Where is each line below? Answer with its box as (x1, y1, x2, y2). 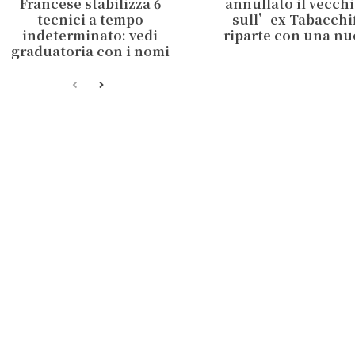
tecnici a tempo (36, 10, 143, 29)
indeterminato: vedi (22, 25, 158, 44)
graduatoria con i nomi (10, 41, 170, 60)
